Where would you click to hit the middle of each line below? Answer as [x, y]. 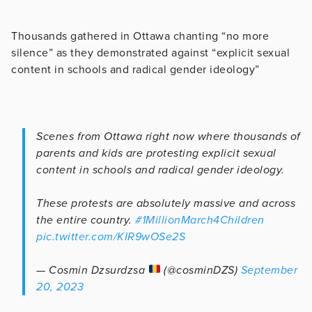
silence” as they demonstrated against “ [114, 53]
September [269, 270]
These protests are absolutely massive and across [166, 203]
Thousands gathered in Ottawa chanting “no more [140, 36]
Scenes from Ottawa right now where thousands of [169, 136]
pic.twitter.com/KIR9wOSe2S [111, 236]
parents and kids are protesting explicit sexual [156, 153]
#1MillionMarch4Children [200, 220]
